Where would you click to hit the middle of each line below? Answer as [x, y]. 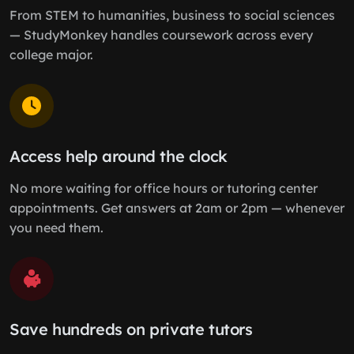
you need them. [56, 228]
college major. [51, 55]
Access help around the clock [119, 156]
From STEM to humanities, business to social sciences [172, 15]
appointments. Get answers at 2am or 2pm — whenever [177, 208]
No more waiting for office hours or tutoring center [164, 188]
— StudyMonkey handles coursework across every [161, 35]
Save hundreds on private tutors [131, 330]
